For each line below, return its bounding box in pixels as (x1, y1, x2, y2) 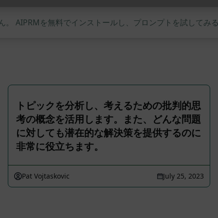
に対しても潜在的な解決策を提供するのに (16, 126, 201, 139)
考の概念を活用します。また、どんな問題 (16, 112, 201, 126)
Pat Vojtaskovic (22, 171, 70, 181)
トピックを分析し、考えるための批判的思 (16, 99, 201, 112)
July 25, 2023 (163, 171, 204, 181)
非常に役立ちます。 (16, 140, 104, 153)
